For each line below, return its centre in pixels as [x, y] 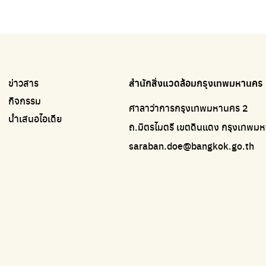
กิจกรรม [25, 100]
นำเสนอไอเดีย [36, 118]
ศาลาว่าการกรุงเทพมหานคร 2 [188, 107]
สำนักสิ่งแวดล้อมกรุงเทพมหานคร [196, 83]
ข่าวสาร [24, 83]
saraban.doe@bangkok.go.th [191, 145]
